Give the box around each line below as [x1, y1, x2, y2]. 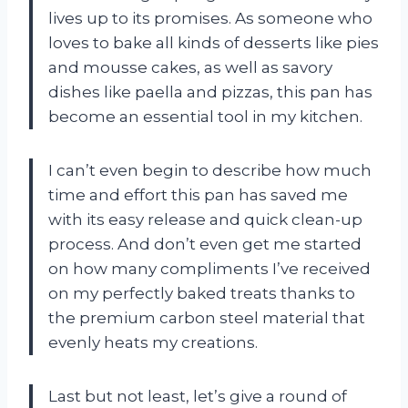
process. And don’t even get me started [48, 235, 362, 254]
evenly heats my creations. [48, 333, 258, 352]
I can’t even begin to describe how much [48, 161, 372, 180]
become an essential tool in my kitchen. [48, 107, 362, 127]
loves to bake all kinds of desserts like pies [48, 34, 379, 53]
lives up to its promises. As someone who [48, 9, 372, 28]
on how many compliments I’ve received [48, 260, 371, 279]
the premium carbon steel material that [48, 309, 365, 328]
